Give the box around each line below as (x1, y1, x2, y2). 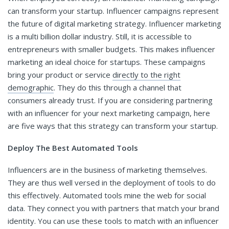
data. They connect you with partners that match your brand (8, 202, 219, 213)
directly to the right (112, 69, 180, 80)
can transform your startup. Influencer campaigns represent (8, 5, 219, 16)
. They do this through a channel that (54, 82, 181, 93)
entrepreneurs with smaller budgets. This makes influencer (8, 43, 215, 54)
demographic (8, 82, 54, 93)
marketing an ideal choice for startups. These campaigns (8, 56, 205, 67)
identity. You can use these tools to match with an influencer (8, 215, 219, 226)
